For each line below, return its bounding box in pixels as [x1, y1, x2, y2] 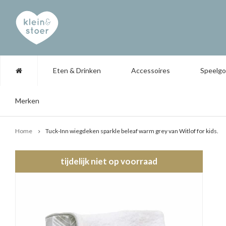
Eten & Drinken [53, 66, 101, 75]
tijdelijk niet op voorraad [60, 156, 157, 166]
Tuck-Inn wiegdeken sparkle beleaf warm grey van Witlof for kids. [45, 127, 218, 135]
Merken [15, 96, 39, 105]
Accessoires [131, 66, 170, 75]
